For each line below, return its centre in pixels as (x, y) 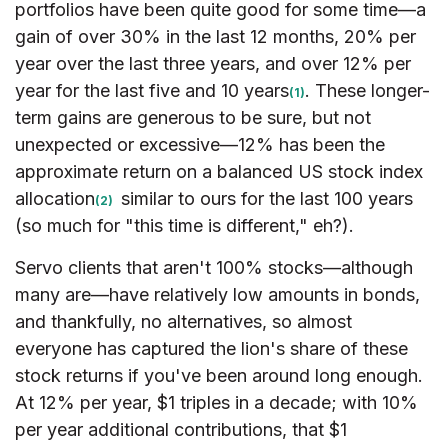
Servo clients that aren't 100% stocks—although (214, 268)
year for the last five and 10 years (152, 91)
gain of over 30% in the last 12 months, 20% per (215, 37)
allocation (55, 199)
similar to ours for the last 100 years (264, 199)
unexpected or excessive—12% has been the (200, 145)
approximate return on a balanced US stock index (219, 172)
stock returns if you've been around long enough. (219, 376)
